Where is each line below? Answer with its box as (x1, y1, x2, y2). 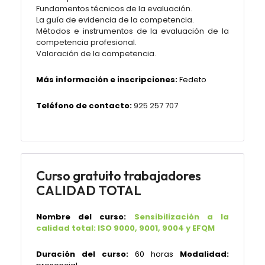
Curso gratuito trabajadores (36, 167, 201, 184)
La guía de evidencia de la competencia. (36, 14, 194, 25)
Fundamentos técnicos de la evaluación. (36, 3, 192, 14)
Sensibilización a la (134, 211, 230, 222)
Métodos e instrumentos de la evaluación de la (36, 25, 229, 37)
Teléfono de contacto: (36, 100, 134, 111)
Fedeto (179, 74, 206, 85)
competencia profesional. (36, 37, 137, 48)
